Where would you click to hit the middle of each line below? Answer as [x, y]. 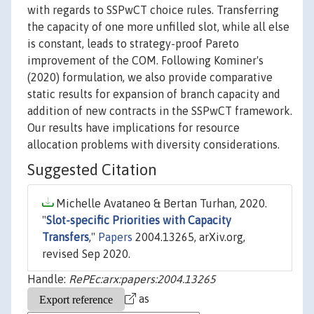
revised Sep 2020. [86, 254]
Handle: [48, 279]
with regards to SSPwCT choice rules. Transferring [153, 10]
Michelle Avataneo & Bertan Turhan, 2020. [160, 204]
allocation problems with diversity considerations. [153, 145]
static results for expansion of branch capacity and [154, 94]
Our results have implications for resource [134, 128]
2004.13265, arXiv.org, [189, 237]
